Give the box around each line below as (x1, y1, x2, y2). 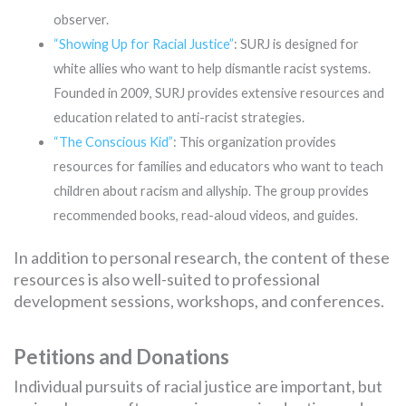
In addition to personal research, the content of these (14, 247, 390, 268)
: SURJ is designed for (233, 35, 359, 52)
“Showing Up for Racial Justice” (53, 35, 234, 52)
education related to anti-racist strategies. (53, 109, 304, 125)
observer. (53, 11, 109, 27)
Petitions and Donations (14, 344, 229, 370)
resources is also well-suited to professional (14, 269, 320, 290)
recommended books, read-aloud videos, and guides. (53, 207, 358, 223)
